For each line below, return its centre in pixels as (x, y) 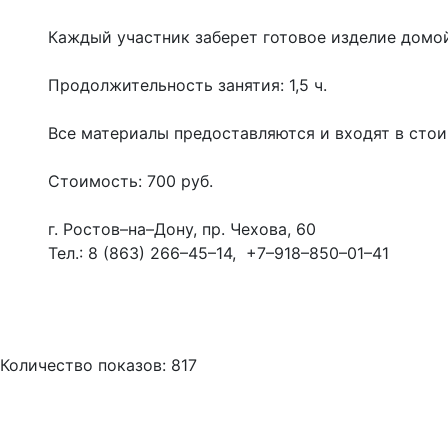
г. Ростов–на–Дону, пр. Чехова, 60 (182, 229)
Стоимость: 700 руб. (130, 181)
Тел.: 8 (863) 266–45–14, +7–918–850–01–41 (218, 253)
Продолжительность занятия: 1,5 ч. (187, 85)
